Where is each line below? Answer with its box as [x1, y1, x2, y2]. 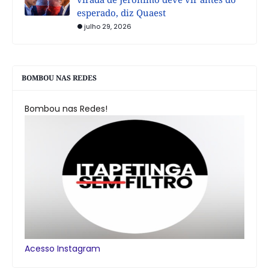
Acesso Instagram [25, 242, 100, 255]
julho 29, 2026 [84, 21, 131, 31]
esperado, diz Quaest [77, 6, 166, 19]
